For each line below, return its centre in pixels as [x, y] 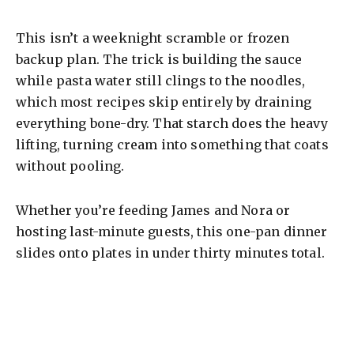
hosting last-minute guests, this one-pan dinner [172, 231]
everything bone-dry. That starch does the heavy [172, 123]
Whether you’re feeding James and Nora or [153, 210]
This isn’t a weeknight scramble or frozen [153, 38]
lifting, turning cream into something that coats [172, 144]
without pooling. [70, 166]
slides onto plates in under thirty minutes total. [170, 252]
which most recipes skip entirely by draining [164, 102]
